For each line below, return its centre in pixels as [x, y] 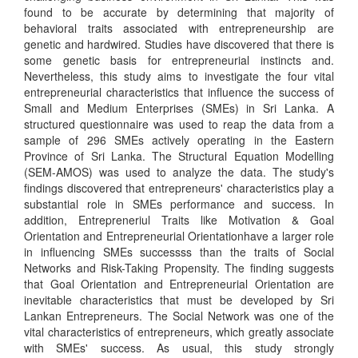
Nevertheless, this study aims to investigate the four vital [179, 76]
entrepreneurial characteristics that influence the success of [179, 92]
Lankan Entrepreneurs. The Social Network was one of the [179, 316]
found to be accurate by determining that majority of [179, 12]
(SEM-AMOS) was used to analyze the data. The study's [179, 172]
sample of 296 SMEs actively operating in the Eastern [179, 140]
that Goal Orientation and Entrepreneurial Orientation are [179, 284]
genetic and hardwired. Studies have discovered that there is [179, 44]
